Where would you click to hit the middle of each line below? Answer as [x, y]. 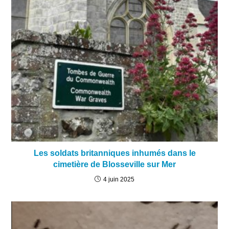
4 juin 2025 [119, 179]
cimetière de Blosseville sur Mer [114, 164]
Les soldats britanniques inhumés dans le [114, 153]
